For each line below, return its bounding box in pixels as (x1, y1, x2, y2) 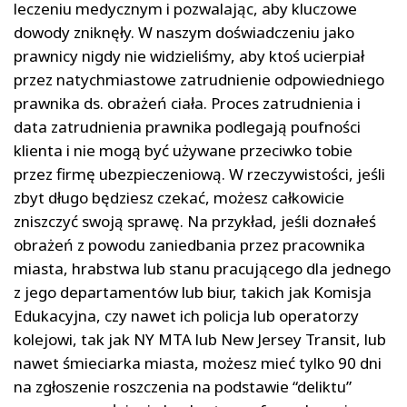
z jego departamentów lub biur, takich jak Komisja (14, 282, 372, 303)
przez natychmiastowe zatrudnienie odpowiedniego (14, 69, 384, 91)
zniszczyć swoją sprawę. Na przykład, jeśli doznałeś (14, 211, 376, 233)
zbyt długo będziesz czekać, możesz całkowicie (14, 187, 344, 209)
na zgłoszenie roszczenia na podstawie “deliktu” (14, 376, 352, 398)
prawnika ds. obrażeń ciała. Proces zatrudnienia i (14, 93, 361, 114)
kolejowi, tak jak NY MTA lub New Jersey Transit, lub (14, 329, 386, 351)
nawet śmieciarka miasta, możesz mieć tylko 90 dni (14, 352, 382, 374)
